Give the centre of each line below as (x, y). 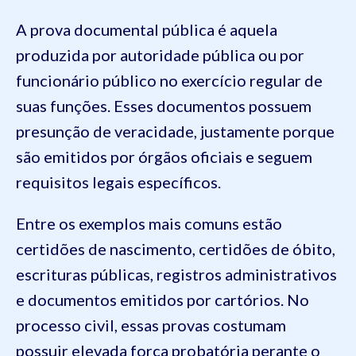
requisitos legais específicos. (118, 182)
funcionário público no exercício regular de (169, 81)
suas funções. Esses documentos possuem (164, 106)
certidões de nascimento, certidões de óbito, (176, 249)
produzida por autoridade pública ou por (160, 55)
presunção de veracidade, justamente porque (175, 132)
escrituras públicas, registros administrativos (176, 275)
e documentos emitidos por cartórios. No (163, 300)
